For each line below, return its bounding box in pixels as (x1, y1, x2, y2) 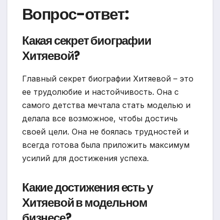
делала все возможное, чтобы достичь (22, 113, 178, 124)
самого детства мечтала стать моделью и (22, 100, 191, 110)
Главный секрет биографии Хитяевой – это (22, 74, 193, 84)
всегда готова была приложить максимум (22, 140, 190, 150)
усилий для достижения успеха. (22, 153, 149, 164)
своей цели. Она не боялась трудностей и (22, 127, 189, 137)
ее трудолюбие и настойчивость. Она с (22, 87, 179, 97)
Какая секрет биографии (22, 32, 151, 49)
